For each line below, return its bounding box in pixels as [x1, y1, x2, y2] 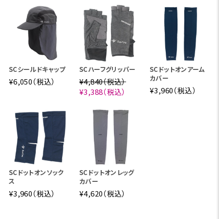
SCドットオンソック [8, 168, 64, 177]
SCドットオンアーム [150, 65, 205, 74]
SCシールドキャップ [8, 65, 66, 74]
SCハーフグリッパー [79, 65, 136, 74]
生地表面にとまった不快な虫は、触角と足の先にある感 [13, 134, 203, 146]
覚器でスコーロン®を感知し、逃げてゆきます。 [13, 147, 171, 159]
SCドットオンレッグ [79, 168, 134, 177]
